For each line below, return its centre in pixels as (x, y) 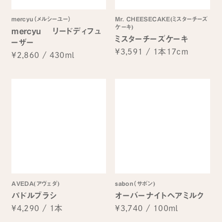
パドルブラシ (34, 195)
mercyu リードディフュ (56, 31)
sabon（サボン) (135, 183)
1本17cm (171, 52)
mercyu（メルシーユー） (41, 19)
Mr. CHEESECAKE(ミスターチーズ (162, 19)
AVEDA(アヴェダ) (36, 183)
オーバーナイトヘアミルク (160, 195)
